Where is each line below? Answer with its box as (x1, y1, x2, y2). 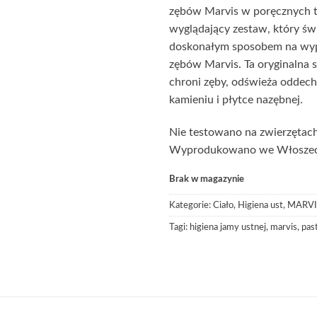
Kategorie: (169, 201, 213, 210)
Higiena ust (238, 201, 283, 210)
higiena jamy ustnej (190, 223, 266, 232)
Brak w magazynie (169, 175, 244, 184)
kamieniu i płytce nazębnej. (169, 93, 303, 105)
